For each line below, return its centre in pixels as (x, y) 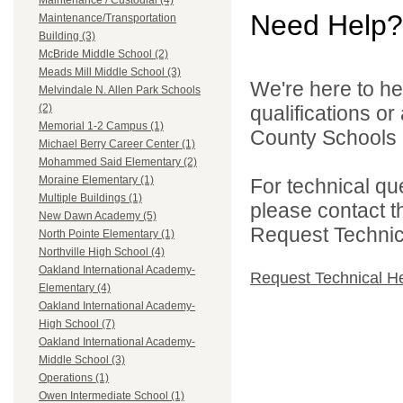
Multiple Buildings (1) (90, 198)
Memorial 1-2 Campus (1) (101, 126)
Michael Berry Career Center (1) (117, 144)
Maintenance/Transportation (107, 18)
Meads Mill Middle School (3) (110, 72)
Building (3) (67, 36)
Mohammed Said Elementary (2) (118, 162)
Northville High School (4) (102, 252)
